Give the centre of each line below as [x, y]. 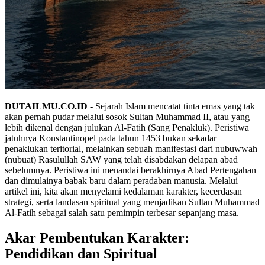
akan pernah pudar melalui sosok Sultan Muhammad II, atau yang [127, 117]
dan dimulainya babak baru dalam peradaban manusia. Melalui [121, 180]
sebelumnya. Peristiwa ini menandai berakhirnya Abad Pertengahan [130, 170]
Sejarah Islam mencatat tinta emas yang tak [174, 106]
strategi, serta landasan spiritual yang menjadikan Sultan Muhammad [132, 202]
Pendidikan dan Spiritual [81, 253]
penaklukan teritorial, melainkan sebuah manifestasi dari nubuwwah [131, 148]
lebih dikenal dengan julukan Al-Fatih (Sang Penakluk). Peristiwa [127, 127]
